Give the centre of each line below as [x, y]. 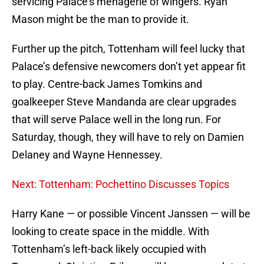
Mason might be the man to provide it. [100, 19]
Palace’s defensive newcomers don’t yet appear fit [129, 67]
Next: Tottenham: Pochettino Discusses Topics [121, 184]
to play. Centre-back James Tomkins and [107, 84]
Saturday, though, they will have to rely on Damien [128, 137]
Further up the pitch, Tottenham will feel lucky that [128, 49]
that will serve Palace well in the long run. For [116, 120]
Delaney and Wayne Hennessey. [87, 155]
